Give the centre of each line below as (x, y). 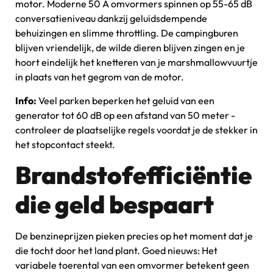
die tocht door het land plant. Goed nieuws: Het (116, 251)
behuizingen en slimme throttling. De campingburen (127, 33)
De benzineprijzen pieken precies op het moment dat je (134, 236)
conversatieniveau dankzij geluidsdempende (111, 19)
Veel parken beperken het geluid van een (126, 100)
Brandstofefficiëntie (133, 175)
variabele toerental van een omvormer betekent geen (132, 265)
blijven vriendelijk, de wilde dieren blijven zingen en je (130, 48)
